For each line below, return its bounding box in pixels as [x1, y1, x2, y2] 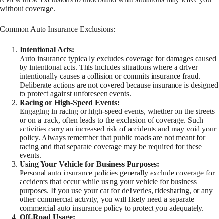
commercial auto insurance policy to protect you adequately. [20, 203, 204, 212]
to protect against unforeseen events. [20, 89, 131, 98]
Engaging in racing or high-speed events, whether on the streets [20, 107, 215, 115]
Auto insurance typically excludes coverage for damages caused [20, 54, 216, 63]
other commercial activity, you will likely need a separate [20, 195, 194, 203]
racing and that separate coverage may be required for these [20, 142, 202, 151]
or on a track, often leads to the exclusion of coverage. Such [20, 115, 203, 124]
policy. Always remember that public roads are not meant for [20, 133, 205, 142]
